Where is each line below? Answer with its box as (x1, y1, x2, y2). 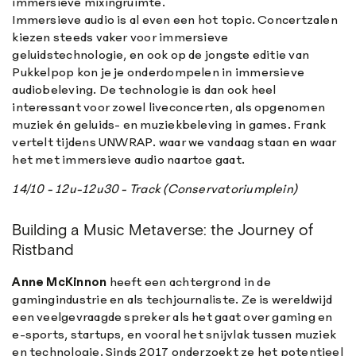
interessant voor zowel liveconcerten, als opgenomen (12, 99, 326, 114)
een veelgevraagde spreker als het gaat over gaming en (12, 308, 333, 324)
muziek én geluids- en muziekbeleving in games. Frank (12, 116, 327, 132)
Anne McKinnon (12, 273, 107, 289)
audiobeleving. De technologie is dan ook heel (12, 81, 277, 97)
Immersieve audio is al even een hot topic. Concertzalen (12, 11, 338, 27)
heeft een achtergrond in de (106, 273, 271, 289)
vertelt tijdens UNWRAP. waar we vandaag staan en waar (12, 133, 337, 149)
